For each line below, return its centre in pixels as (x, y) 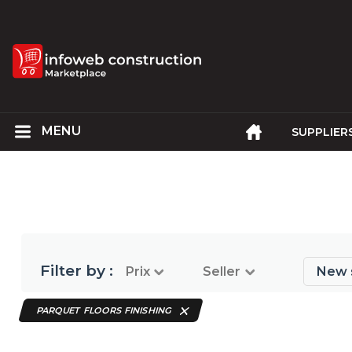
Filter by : (77, 271)
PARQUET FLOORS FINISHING (105, 311)
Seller (222, 272)
